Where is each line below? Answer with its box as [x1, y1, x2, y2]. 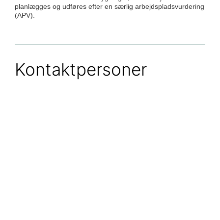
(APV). [15, 11, 35, 19]
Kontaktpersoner [15, 58, 147, 80]
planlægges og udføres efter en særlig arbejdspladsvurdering [15, 2, 204, 10]
